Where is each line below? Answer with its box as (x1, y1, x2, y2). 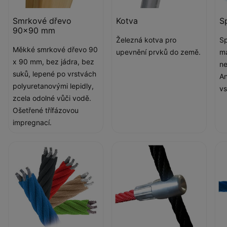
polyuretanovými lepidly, (13, 81, 94, 90)
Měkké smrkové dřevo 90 (13, 45, 98, 54)
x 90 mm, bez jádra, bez (13, 57, 94, 66)
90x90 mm (13, 25, 55, 35)
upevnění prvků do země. (116, 47, 201, 56)
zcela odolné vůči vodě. (13, 93, 91, 102)
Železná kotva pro (116, 35, 176, 44)
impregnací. (13, 118, 52, 127)
